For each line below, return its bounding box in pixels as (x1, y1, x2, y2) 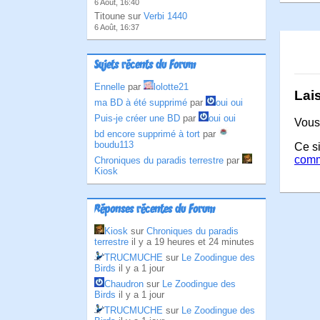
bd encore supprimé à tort (94, 129, 200, 139)
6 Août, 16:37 (94, 23, 139, 31)
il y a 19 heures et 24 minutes (131, 236, 254, 247)
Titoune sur (94, 11, 144, 21)
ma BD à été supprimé (94, 97, 187, 108)
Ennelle (94, 81, 125, 92)
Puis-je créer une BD (94, 113, 180, 124)
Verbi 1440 (144, 11, 187, 21)
